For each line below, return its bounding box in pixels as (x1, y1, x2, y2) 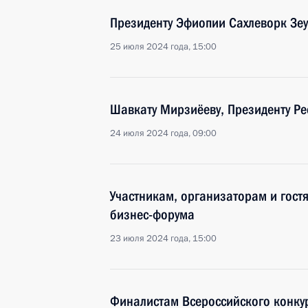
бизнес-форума (110, 206, 195, 223)
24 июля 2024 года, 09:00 (110, 127, 217, 140)
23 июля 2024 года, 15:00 (110, 232, 217, 245)
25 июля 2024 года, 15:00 (110, 41, 217, 53)
